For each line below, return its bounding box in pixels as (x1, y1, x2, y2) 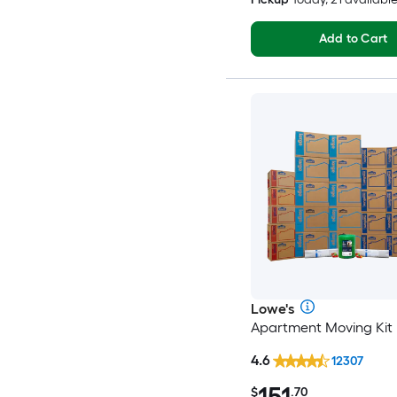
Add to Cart (318, 31, 388, 47)
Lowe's (250, 300, 294, 317)
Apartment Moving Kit (250, 318, 393, 336)
